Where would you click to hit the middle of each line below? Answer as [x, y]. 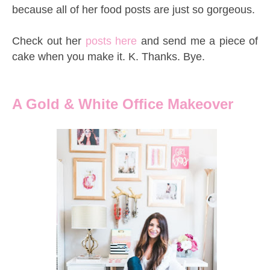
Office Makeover [178, 104]
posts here [113, 41]
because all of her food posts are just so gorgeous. [135, 9]
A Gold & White [65, 104]
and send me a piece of [199, 41]
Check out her [49, 41]
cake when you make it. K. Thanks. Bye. [110, 56]
